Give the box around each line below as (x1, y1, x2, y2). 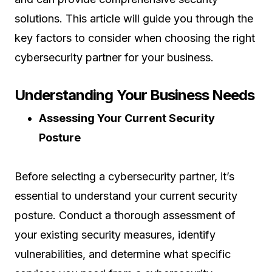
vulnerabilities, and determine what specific (15, 248, 231, 260)
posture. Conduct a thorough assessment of (15, 209, 236, 222)
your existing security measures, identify (15, 228, 216, 241)
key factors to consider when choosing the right (15, 32, 255, 44)
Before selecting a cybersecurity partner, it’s (15, 170, 234, 183)
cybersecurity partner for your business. (15, 51, 214, 64)
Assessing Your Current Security (39, 112, 215, 124)
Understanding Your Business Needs (15, 86, 255, 104)
